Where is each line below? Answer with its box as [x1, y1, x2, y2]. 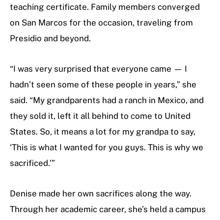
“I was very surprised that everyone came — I [10, 64, 187, 74]
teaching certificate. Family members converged [10, 2, 200, 12]
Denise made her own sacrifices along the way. [10, 189, 192, 199]
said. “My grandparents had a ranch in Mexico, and [10, 95, 204, 106]
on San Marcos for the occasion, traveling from [10, 18, 193, 28]
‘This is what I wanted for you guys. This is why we [10, 142, 203, 153]
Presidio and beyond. [10, 33, 93, 44]
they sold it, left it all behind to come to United [10, 111, 191, 121]
